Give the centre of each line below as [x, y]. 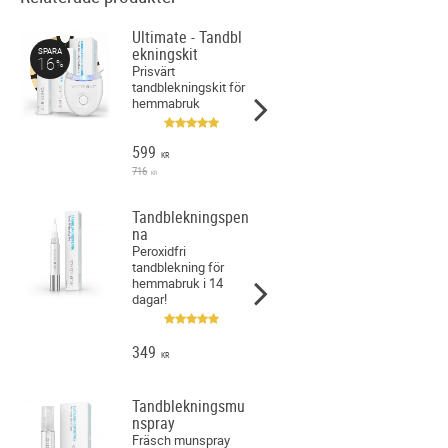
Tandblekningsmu [189, 405]
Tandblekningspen [191, 216]
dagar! [150, 298]
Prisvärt [154, 70]
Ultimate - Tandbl [187, 36]
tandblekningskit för [189, 86]
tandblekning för [178, 266]
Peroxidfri [159, 250]
